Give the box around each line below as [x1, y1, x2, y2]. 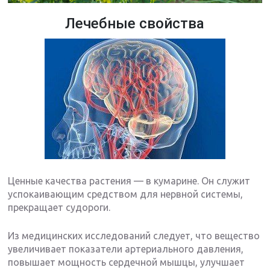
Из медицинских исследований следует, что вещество [8, 230, 260, 242]
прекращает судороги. [8, 202, 111, 213]
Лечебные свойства [65, 15, 205, 33]
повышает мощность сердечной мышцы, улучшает [8, 257, 245, 268]
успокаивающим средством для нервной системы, [8, 189, 243, 200]
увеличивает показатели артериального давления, [8, 243, 244, 255]
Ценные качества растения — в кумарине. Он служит [8, 175, 251, 187]
